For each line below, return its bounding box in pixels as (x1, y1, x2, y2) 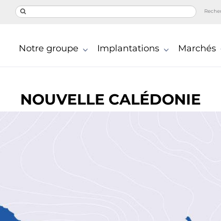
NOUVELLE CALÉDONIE (20, 90, 201, 109)
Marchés (178, 43, 216, 54)
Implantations (97, 43, 159, 54)
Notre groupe (18, 43, 78, 54)
